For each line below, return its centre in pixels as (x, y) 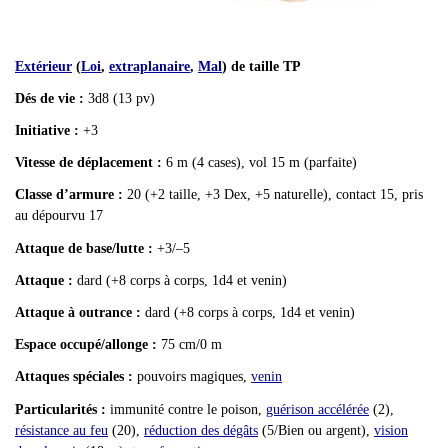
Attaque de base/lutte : (84, 248)
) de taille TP (261, 66)
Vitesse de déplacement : (88, 163)
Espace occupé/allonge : (86, 345)
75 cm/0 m (189, 345)
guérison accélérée (317, 409)
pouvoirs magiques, (192, 377)
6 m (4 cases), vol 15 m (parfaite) (259, 163)
